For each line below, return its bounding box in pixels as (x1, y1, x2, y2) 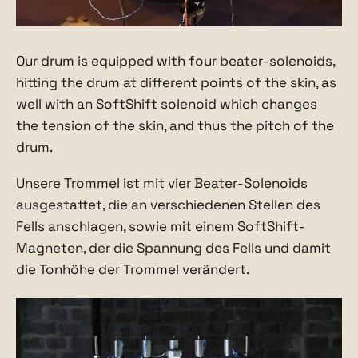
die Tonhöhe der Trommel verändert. (16, 261, 249, 279)
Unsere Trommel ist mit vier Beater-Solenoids (16, 174, 308, 193)
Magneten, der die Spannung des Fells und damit (16, 239, 331, 257)
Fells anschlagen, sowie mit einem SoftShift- (16, 217, 305, 236)
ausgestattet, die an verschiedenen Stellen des (16, 196, 320, 214)
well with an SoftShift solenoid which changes (16, 95, 317, 113)
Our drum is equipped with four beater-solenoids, (16, 52, 335, 70)
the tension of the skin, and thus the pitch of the (16, 117, 334, 135)
